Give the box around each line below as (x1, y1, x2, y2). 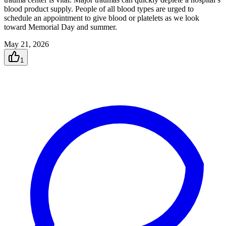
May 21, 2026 (4, 40, 49, 49)
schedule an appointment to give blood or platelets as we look (4, 14, 199, 23)
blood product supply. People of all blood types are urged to (4, 5, 194, 14)
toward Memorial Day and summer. (4, 23, 117, 32)
